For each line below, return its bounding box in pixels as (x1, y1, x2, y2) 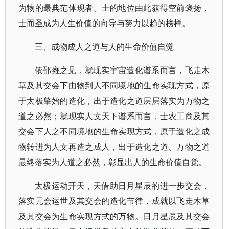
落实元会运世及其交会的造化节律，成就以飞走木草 (18, 195, 210, 207)
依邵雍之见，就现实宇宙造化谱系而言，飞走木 (35, 64, 210, 76)
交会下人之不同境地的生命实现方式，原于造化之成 (18, 126, 210, 137)
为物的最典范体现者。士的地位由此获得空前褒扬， (18, 2, 210, 13)
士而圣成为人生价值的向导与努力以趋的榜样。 (18, 17, 190, 29)
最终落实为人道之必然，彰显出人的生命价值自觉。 (18, 156, 207, 168)
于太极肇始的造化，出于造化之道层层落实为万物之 (18, 95, 210, 106)
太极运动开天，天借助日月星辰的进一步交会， (35, 180, 210, 191)
